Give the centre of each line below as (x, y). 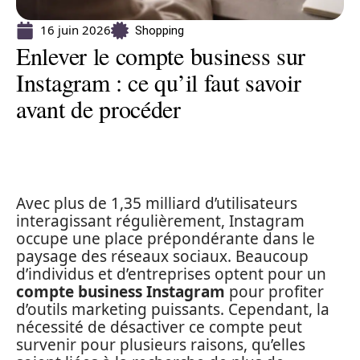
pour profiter (274, 292)
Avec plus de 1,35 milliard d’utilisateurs (157, 203)
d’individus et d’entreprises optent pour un (171, 274)
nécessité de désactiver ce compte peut (159, 327)
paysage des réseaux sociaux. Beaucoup (162, 256)
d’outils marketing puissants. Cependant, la (173, 309)
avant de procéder (98, 108)
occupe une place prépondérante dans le (166, 239)
